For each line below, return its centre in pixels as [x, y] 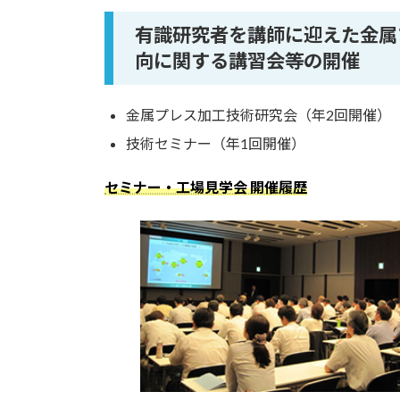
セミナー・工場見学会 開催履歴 [206, 187]
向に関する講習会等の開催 [247, 60]
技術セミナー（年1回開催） [216, 143]
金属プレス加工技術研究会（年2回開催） [258, 114]
